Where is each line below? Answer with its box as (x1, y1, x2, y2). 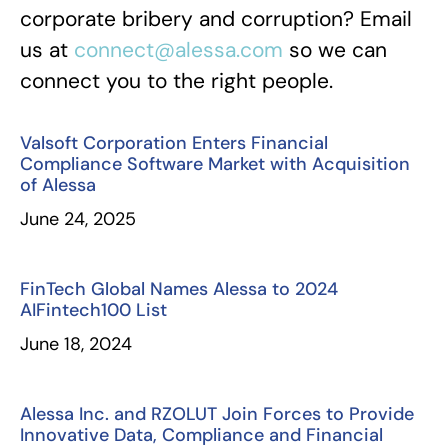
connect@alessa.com (74, 36, 283, 64)
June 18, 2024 (20, 332, 132, 356)
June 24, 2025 (20, 207, 136, 231)
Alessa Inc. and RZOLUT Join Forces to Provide (20, 402, 414, 426)
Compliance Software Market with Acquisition (20, 152, 410, 176)
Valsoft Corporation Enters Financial (20, 131, 328, 155)
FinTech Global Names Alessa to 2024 (20, 277, 338, 301)
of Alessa (20, 173, 96, 197)
